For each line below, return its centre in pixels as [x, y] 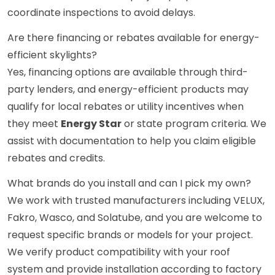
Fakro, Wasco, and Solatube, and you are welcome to [135, 218]
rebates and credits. [56, 158]
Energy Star [91, 124]
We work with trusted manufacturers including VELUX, [136, 201]
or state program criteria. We [194, 124]
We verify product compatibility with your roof [119, 252]
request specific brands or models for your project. [130, 235]
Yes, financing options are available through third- [128, 72]
